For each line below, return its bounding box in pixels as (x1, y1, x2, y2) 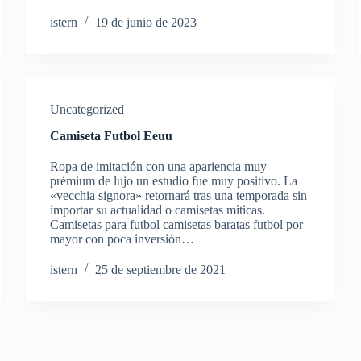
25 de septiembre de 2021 (95, 263, 226, 276)
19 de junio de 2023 (95, 15, 197, 29)
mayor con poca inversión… (50, 232, 195, 246)
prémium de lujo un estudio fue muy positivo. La (50, 174, 298, 188)
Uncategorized (50, 102, 125, 116)
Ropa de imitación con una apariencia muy (50, 160, 268, 173)
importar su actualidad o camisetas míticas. (50, 203, 266, 217)
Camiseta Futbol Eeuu (50, 129, 173, 143)
